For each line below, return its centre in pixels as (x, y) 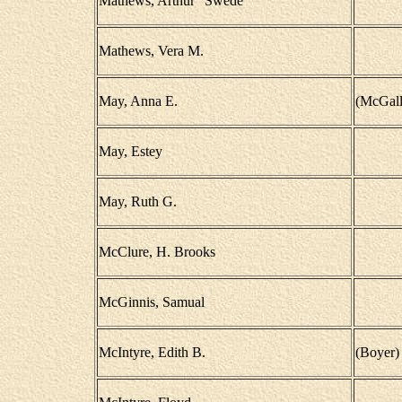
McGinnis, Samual (151, 302)
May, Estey (130, 151)
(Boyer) (377, 352)
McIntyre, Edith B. (152, 352)
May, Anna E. (138, 101)
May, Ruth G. (137, 201)
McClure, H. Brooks (157, 252)
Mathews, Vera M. (151, 51)
